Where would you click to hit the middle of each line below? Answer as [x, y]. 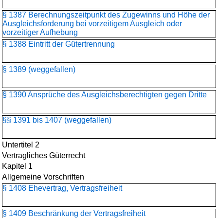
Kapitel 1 [17, 166]
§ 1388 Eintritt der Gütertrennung [59, 44]
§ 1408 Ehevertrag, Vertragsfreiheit [62, 188]
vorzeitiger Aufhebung [40, 32]
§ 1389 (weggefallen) [39, 69]
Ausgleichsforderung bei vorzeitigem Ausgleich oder [92, 24]
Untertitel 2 [21, 145]
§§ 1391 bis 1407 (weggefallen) [57, 120]
